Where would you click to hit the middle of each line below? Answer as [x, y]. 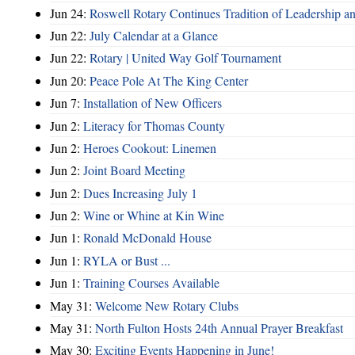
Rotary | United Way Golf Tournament [185, 58]
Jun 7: [67, 103]
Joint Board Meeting [134, 170]
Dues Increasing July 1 [140, 193]
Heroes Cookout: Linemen [150, 147]
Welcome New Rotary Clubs [167, 305]
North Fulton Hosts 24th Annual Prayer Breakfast [219, 327]
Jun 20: [70, 80]
